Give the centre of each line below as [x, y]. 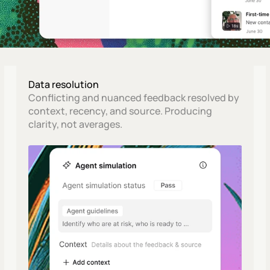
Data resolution [63, 84]
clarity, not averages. [75, 124]
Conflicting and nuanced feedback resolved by [133, 98]
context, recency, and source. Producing [120, 111]
